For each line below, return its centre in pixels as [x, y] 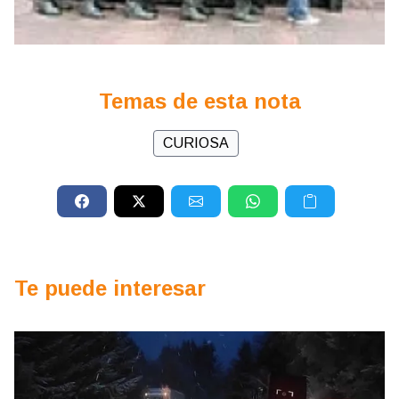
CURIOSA [196, 143]
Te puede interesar [110, 289]
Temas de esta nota [199, 102]
